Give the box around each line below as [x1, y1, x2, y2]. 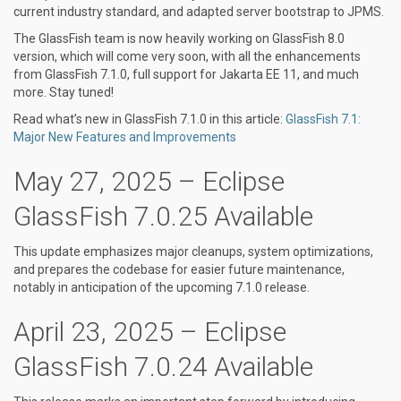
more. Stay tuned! [13, 85, 114, 99]
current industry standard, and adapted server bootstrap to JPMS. [13, 4, 384, 19]
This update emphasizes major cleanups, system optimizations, [13, 244, 373, 259]
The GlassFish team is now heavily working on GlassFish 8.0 [13, 31, 345, 46]
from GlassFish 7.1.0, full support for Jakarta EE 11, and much [13, 67, 359, 81]
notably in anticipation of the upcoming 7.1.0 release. [13, 280, 310, 294]
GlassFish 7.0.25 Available [13, 200, 313, 232]
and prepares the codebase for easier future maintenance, [13, 262, 345, 277]
